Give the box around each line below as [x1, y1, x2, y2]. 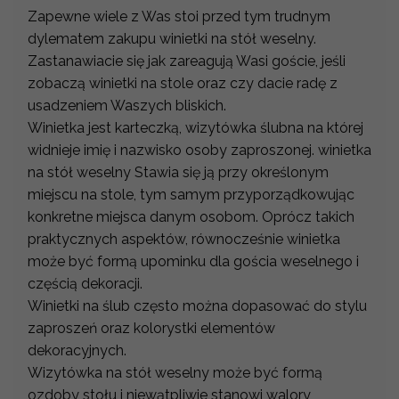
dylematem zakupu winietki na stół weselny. [28, 29, 316, 47]
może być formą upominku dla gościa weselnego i [28, 252, 359, 270]
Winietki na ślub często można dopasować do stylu [28, 297, 367, 314]
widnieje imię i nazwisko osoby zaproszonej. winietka [28, 141, 371, 159]
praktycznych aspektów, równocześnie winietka [28, 230, 340, 248]
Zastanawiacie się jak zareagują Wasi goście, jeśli [28, 52, 346, 69]
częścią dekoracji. [28, 274, 146, 292]
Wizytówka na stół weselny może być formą [28, 363, 322, 381]
